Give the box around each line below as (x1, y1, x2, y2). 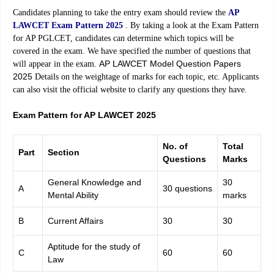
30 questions (163, 183, 212, 193)
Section (48, 147, 80, 157)
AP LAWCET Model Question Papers (99, 58, 241, 68)
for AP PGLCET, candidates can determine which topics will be (13, 33, 234, 43)
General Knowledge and (48, 177, 141, 187)
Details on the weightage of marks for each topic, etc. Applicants (35, 72, 259, 81)
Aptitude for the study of (48, 241, 140, 251)
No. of (163, 141, 188, 151)
